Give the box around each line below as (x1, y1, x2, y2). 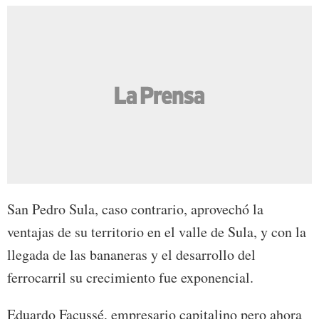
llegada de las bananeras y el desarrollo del (7, 245, 256, 265)
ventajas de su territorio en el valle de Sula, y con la (7, 222, 306, 242)
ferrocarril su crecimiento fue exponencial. (7, 268, 253, 288)
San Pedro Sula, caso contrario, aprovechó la (7, 199, 263, 219)
